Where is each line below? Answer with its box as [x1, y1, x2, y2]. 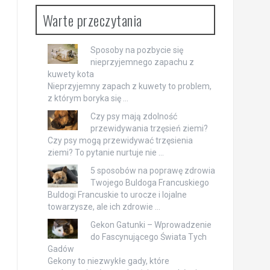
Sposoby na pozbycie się [90, 45, 183, 55]
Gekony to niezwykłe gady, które [47, 256, 169, 266]
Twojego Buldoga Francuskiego [90, 178, 209, 187]
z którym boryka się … [47, 93, 128, 103]
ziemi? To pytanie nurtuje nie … [47, 148, 164, 157]
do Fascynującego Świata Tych [90, 232, 207, 242]
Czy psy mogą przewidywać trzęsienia [47, 136, 193, 145]
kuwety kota [47, 69, 94, 79]
